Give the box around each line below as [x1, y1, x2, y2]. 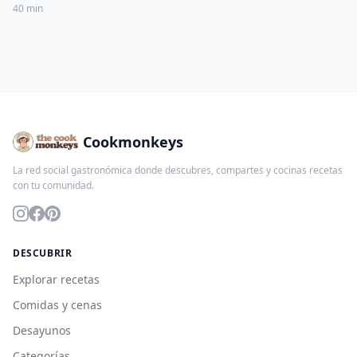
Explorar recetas [13, 271, 100, 287]
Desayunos [13, 322, 71, 338]
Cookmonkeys [83, 131, 184, 151]
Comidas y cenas [13, 296, 102, 312]
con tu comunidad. [13, 178, 94, 192]
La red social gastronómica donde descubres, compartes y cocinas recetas [13, 163, 343, 177]
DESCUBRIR [13, 245, 73, 260]
